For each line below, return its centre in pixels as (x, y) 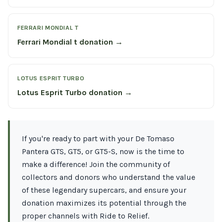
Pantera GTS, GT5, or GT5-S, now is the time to (103, 151)
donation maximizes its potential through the (104, 203)
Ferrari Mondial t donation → (70, 42)
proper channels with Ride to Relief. (85, 216)
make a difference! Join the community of (96, 164)
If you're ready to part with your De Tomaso (98, 139)
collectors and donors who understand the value (109, 177)
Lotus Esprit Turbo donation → (75, 92)
